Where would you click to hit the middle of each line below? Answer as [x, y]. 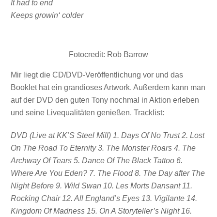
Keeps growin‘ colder [47, 15]
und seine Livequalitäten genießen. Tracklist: [88, 112]
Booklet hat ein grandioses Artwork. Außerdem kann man [108, 87]
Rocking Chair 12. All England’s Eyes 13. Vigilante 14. [104, 198]
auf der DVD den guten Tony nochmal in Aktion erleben [105, 100]
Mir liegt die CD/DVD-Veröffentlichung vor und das [97, 75]
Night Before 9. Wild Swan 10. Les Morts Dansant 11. [102, 186]
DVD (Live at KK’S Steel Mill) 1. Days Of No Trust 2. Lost [108, 135]
